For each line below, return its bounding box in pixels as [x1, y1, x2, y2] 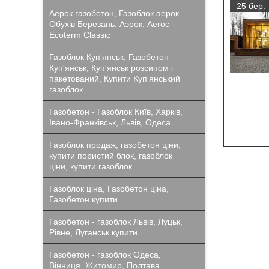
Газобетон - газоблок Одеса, [49, 250, 161, 259]
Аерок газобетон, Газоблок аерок [49, 8, 179, 18]
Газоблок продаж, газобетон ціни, [49, 140, 181, 150]
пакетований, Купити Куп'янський [49, 74, 180, 83]
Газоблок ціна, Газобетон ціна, [49, 184, 169, 193]
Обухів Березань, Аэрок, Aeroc [49, 19, 169, 29]
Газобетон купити [49, 195, 118, 204]
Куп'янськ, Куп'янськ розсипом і [49, 63, 173, 73]
